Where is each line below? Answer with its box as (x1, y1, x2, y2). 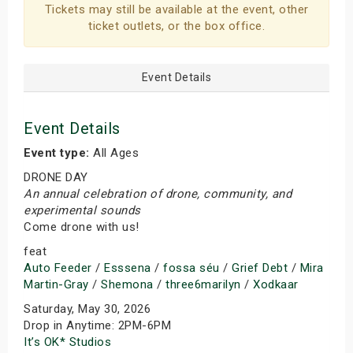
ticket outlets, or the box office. (88, 19, 265, 33)
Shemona (101, 277, 157, 292)
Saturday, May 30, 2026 (24, 302, 150, 316)
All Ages (89, 146, 139, 160)
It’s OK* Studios (24, 335, 111, 349)
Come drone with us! (24, 220, 139, 234)
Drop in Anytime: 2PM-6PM (24, 318, 171, 333)
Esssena (104, 261, 151, 275)
